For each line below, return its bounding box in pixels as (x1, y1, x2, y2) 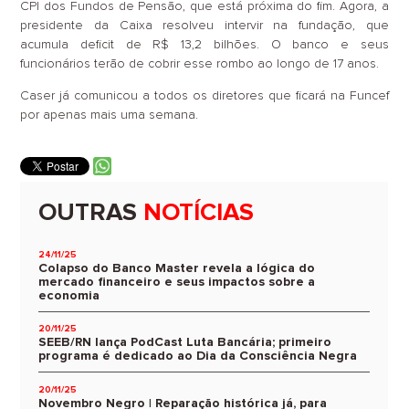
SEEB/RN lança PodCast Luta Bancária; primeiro (38, 336, 332, 350)
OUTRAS (38, 201, 138, 226)
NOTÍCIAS (137, 201, 255, 226)
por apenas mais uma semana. (20, 109, 199, 122)
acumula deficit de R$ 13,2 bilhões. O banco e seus (20, 38, 389, 52)
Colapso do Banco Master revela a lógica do (38, 261, 316, 275)
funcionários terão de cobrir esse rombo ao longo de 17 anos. (20, 58, 380, 71)
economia (38, 288, 100, 302)
